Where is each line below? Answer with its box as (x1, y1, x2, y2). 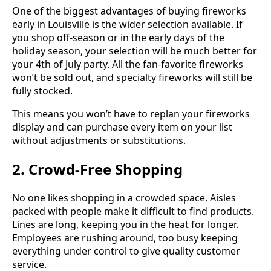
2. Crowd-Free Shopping (12, 158, 183, 179)
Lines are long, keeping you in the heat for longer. (12, 217, 238, 231)
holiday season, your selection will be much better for (12, 44, 257, 57)
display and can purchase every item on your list (12, 120, 232, 134)
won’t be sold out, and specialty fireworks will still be (12, 70, 252, 84)
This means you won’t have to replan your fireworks (12, 106, 250, 120)
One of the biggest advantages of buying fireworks (12, 4, 246, 18)
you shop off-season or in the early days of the (12, 30, 224, 44)
